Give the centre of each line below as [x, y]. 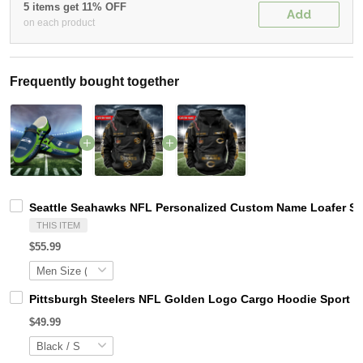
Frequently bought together [94, 82]
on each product [59, 23]
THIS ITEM [58, 226]
